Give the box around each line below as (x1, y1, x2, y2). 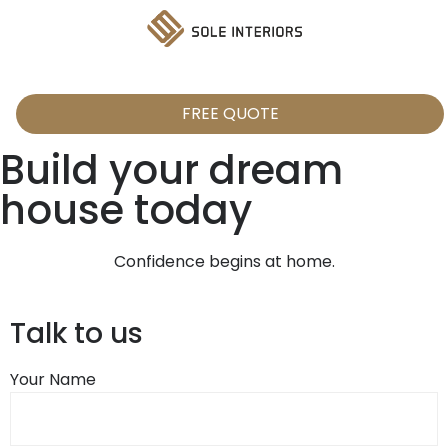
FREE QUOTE (181, 102, 279, 125)
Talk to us (10, 314, 143, 353)
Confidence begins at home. (113, 250, 335, 273)
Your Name (10, 368, 96, 391)
